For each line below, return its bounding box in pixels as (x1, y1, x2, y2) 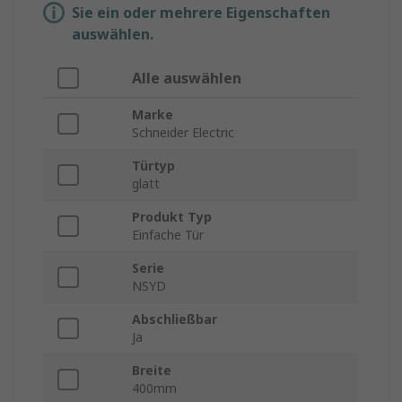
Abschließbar (132, 310, 217, 328)
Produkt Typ (132, 208, 212, 226)
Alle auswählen (132, 68, 241, 89)
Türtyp (132, 157, 175, 175)
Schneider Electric (132, 124, 234, 142)
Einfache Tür (132, 226, 204, 244)
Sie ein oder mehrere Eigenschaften (72, 3, 330, 23)
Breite (132, 362, 171, 380)
